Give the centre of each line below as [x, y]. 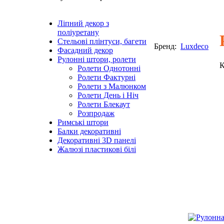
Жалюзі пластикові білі [97, 149]
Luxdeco [194, 46]
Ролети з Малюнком [112, 86]
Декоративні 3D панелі [97, 140]
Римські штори [83, 122]
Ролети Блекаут [104, 104]
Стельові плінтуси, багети [102, 41]
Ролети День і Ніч [108, 95]
